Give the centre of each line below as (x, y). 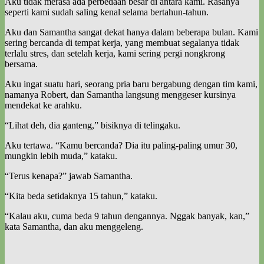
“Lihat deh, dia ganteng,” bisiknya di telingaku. (93, 125)
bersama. (21, 64)
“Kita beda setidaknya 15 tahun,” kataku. (81, 196)
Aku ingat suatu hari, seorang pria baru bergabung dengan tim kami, (131, 84)
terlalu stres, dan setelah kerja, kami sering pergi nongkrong (115, 53)
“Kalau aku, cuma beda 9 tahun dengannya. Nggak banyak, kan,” (127, 216)
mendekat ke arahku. (43, 105)
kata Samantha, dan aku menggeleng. (74, 226)
